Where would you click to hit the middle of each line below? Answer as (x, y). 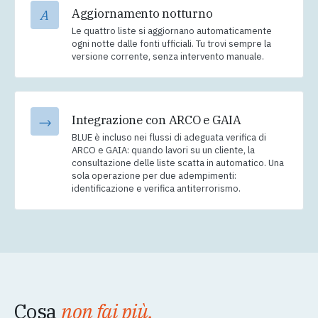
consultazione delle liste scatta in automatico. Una (178, 163)
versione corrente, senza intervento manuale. (168, 57)
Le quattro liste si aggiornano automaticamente (172, 31)
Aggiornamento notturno (142, 14)
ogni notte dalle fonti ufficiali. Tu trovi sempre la (171, 44)
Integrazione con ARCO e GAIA (157, 120)
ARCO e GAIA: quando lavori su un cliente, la (163, 150)
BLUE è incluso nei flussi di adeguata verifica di (169, 138)
